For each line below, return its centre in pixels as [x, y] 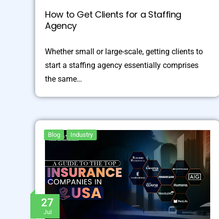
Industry [82, 135]
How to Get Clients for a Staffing [113, 15]
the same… [64, 79]
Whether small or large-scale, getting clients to [124, 52]
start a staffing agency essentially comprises [122, 66]
